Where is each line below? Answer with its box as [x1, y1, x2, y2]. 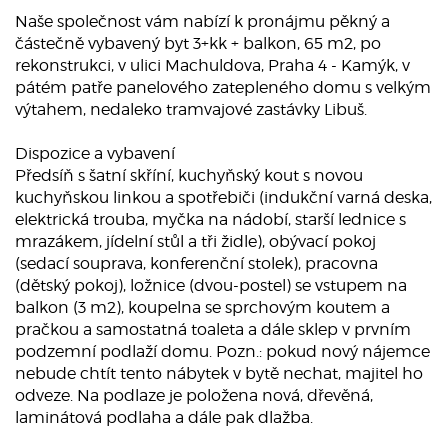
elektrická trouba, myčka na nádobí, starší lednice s [15, 210, 406, 230]
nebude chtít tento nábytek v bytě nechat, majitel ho [15, 364, 423, 384]
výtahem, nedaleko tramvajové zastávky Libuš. [15, 100, 367, 120]
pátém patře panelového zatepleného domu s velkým [15, 78, 431, 98]
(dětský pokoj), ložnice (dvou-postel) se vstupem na [15, 276, 407, 296]
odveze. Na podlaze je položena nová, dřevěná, [15, 386, 373, 406]
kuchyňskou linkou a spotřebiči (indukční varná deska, [15, 188, 432, 208]
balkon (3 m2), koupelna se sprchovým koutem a [15, 298, 390, 318]
